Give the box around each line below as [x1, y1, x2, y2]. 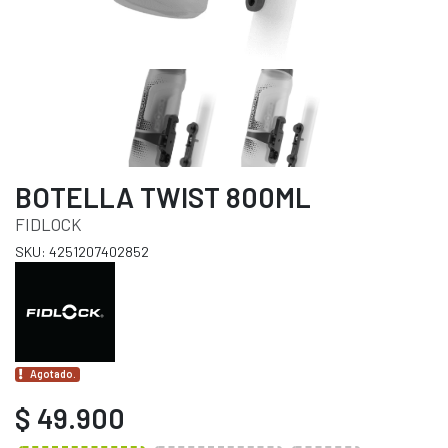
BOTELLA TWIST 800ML [15, 180, 311, 215]
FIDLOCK [15, 214, 81, 235]
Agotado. [30, 367, 77, 381]
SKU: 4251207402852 [15, 243, 149, 261]
